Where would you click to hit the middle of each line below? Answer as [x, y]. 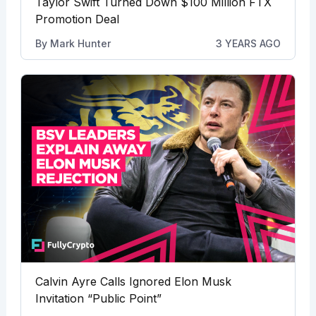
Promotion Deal [77, 19]
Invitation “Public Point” [98, 299]
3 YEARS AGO [249, 44]
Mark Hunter [80, 44]
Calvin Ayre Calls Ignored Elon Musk [133, 282]
